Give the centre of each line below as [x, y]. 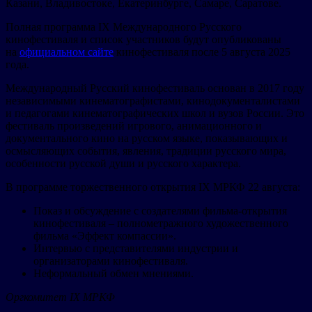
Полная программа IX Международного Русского [124, 26]
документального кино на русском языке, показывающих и [147, 138]
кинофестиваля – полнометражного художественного [161, 223]
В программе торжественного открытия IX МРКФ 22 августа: [153, 187]
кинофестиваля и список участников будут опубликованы [143, 39]
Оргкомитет [38, 297]
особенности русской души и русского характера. [123, 163]
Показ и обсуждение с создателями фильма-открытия [160, 210]
